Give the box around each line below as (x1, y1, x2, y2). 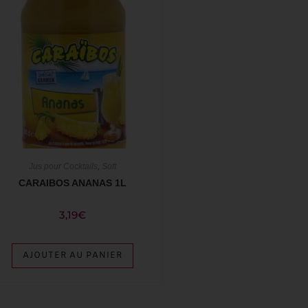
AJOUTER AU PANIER (23, 250, 123, 261)
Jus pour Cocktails (29, 161, 98, 171)
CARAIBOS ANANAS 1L (19, 177, 127, 188)
